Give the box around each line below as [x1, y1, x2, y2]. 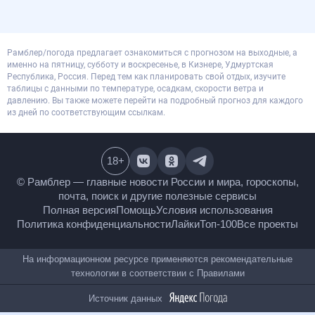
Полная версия [37, 202, 114, 217]
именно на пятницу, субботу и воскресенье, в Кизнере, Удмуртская [7, 60, 274, 70]
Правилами [245, 281, 295, 294]
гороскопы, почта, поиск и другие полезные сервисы [23, 188, 292, 203]
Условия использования [155, 202, 278, 217]
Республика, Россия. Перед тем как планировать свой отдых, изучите [7, 72, 285, 82]
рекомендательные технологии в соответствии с [20, 281, 245, 294]
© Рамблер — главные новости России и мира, [41, 174, 274, 189]
